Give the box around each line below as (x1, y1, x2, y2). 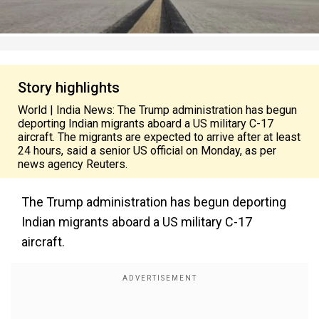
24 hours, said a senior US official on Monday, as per (18, 144, 276, 157)
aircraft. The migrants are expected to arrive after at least (18, 130, 300, 144)
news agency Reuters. (18, 157, 127, 171)
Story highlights (18, 79, 120, 96)
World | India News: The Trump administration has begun (18, 103, 297, 117)
